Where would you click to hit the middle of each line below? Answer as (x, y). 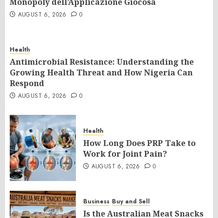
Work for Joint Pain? (125, 154)
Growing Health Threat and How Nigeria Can (101, 73)
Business (96, 202)
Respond (27, 83)
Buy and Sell (131, 202)
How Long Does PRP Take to (139, 143)
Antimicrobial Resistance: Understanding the (102, 62)
